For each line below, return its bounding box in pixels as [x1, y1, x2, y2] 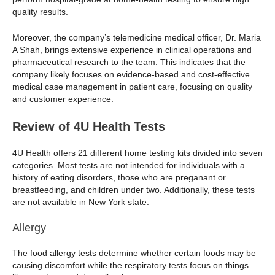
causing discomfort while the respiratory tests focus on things [12, 260, 249, 270]
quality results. [12, 6, 68, 17]
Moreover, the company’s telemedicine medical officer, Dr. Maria [12, 33, 261, 43]
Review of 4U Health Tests [12, 119, 165, 133]
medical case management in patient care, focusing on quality [12, 82, 252, 92]
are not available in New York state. [12, 196, 149, 207]
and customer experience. [12, 94, 114, 104]
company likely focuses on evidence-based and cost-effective [12, 69, 250, 80]
